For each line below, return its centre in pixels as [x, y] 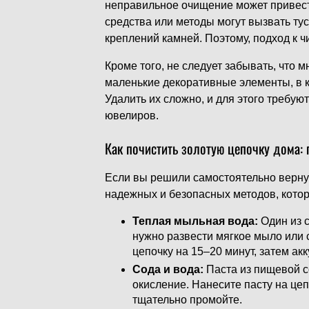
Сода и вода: [168, 269]
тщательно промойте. [187, 300]
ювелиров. [132, 116]
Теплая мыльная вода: [195, 221]
